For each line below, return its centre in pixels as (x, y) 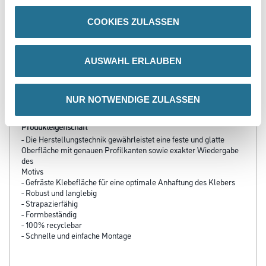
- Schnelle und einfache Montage (76, 235)
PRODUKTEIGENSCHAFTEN (74, 94)
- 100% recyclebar (52, 224)
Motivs (32, 171)
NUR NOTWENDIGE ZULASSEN (133, 99)
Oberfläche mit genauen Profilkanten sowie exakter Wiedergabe (130, 149)
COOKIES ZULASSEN (133, 22)
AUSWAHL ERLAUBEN (133, 61)
